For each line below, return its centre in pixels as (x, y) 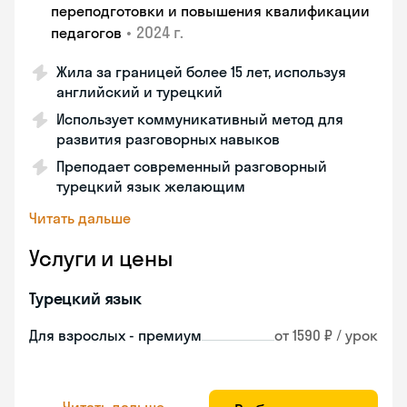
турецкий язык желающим (151, 186)
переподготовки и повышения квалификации (210, 11)
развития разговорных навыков (168, 139)
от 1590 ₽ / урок (326, 335)
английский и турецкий (139, 92)
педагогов (86, 33)
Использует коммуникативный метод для (200, 119)
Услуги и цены (101, 258)
